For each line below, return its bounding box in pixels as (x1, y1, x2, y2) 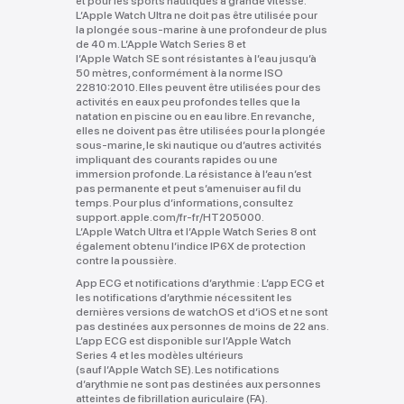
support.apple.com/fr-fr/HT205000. (75, 211, 263, 225)
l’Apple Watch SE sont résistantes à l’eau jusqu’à (75, 52, 317, 66)
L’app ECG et (259, 277, 325, 290)
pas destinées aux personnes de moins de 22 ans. (75, 320, 328, 334)
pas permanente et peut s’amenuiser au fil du (75, 182, 301, 196)
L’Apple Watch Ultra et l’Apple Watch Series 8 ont (75, 225, 317, 239)
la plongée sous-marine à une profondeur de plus (75, 23, 327, 37)
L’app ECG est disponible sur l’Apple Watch (75, 335, 291, 348)
